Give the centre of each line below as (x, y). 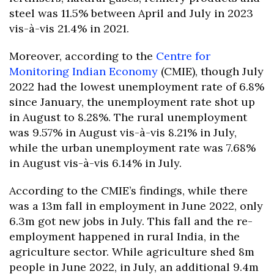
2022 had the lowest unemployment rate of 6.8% (137, 87)
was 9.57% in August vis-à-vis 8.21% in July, (123, 133)
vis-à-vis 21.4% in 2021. (69, 29)
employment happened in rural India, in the (124, 237)
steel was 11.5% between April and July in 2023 (131, 13)
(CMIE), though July (211, 72)
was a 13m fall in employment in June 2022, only (136, 206)
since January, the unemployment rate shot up (132, 102)
